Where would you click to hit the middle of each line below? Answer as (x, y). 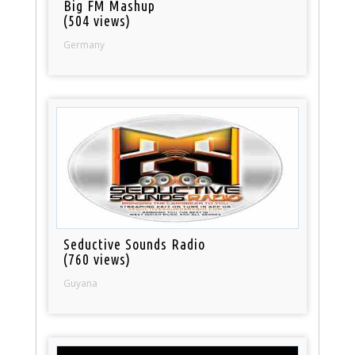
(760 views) (97, 260)
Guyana (81, 284)
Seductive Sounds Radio (135, 244)
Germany (84, 45)
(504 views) (97, 21)
